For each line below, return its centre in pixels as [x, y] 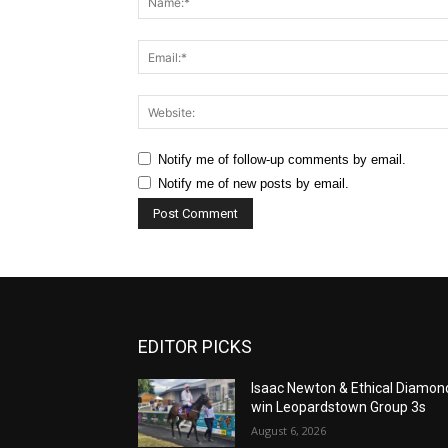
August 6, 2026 [289, 431]
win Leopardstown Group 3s [339, 407]
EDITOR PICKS [195, 347]
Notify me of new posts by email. [253, 184]
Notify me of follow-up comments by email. [282, 160]
